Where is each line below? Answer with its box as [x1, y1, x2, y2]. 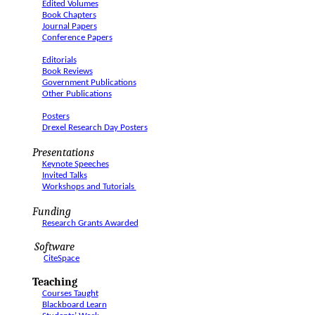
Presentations [32, 146, 95, 159]
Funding [32, 205, 72, 218]
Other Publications [41, 89, 112, 98]
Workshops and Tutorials [41, 182, 136, 191]
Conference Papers [41, 33, 112, 42]
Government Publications [41, 78, 136, 87]
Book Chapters [41, 11, 96, 20]
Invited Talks [41, 171, 87, 180]
